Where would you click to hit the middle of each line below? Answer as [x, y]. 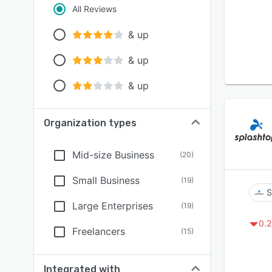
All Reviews [94, 9]
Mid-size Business [113, 155]
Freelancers [99, 231]
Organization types [90, 123]
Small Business [106, 180]
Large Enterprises [113, 206]
